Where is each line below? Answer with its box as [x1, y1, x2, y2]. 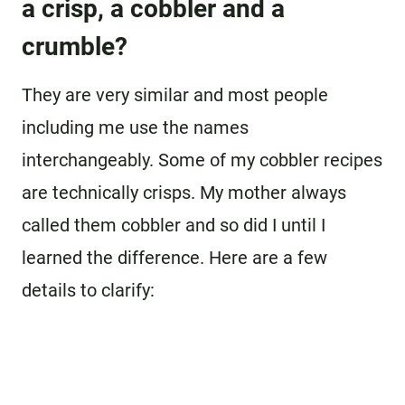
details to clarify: [22, 279, 155, 302]
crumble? [22, 32, 127, 62]
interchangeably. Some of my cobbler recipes [22, 149, 382, 172]
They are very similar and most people [22, 84, 328, 107]
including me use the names [22, 117, 249, 139]
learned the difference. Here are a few [22, 247, 327, 269]
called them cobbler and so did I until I [22, 214, 325, 237]
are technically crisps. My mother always [22, 182, 346, 204]
